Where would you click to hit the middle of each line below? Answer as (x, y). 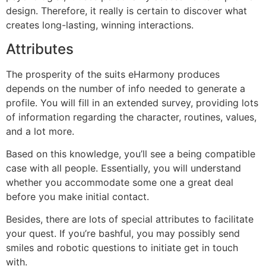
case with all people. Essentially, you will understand (123, 168)
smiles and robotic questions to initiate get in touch (122, 248)
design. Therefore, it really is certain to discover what (126, 11)
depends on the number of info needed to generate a (126, 88)
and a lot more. (40, 131)
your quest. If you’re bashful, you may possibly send (123, 234)
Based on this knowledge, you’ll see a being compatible (131, 154)
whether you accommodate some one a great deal (120, 183)
